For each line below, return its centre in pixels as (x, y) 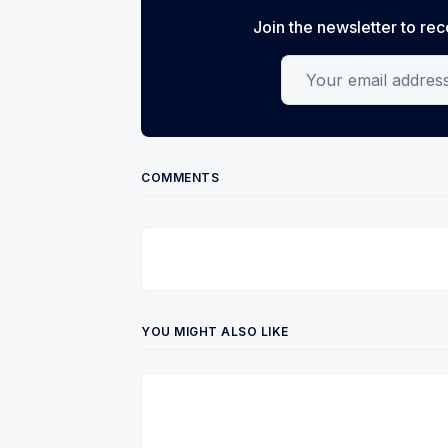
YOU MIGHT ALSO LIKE (215, 331)
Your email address (353, 66)
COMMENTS (180, 177)
